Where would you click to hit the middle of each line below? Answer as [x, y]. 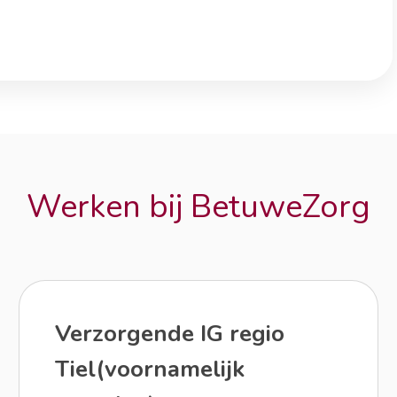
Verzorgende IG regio [170, 334]
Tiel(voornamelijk [150, 369]
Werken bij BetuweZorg [198, 207]
